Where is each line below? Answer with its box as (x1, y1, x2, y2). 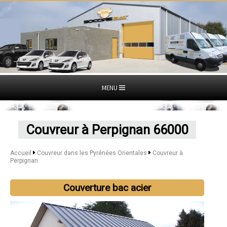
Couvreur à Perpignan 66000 (26, 122, 188, 137)
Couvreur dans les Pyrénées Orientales (36, 149, 148, 157)
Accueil (10, 149, 31, 157)
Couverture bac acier (63, 181, 152, 194)
